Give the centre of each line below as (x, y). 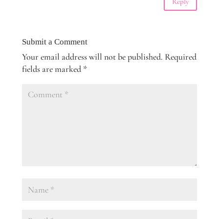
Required (180, 57)
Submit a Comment (55, 42)
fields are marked (52, 69)
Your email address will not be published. (92, 57)
